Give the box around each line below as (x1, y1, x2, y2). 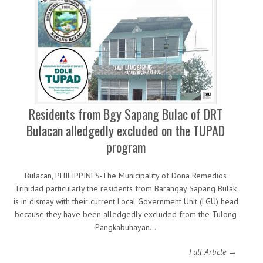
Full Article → (189, 247, 237, 257)
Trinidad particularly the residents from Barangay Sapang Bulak (15, 183, 237, 194)
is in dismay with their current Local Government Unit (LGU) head (13, 196, 238, 207)
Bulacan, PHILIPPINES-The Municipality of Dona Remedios (25, 170, 227, 181)
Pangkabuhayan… (95, 222, 156, 232)
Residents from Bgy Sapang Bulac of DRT (29, 104, 222, 123)
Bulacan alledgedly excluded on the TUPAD (26, 121, 225, 140)
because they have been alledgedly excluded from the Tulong (15, 209, 237, 220)
